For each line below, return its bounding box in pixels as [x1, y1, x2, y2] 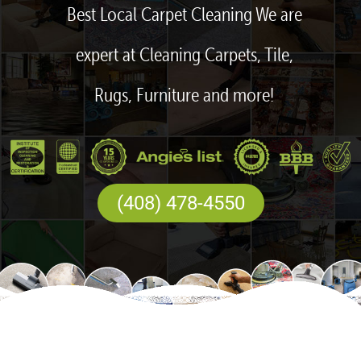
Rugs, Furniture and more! [94, 84, 275, 107]
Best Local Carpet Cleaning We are [66, 3, 302, 27]
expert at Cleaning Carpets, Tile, [75, 44, 293, 67]
